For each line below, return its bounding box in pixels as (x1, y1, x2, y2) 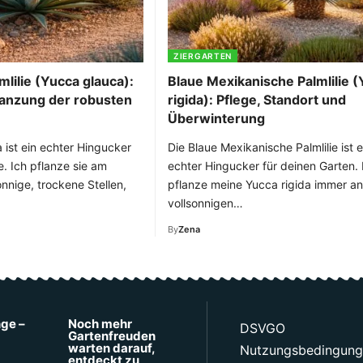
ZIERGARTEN (173, 50, 232, 61)
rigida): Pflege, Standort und (168, 91, 346, 108)
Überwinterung (168, 109, 265, 126)
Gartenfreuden (68, 327, 156, 344)
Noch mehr (68, 315, 132, 331)
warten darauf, (68, 340, 155, 356)
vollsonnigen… (168, 195, 243, 210)
